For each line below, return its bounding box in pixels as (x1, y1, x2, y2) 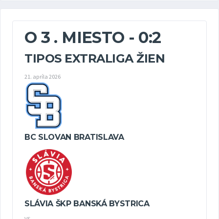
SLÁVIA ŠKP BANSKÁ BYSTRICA (24, 199, 150, 209)
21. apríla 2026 (24, 73, 61, 80)
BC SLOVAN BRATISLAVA (24, 132, 124, 142)
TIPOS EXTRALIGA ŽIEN (24, 51, 165, 66)
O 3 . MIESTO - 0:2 (24, 28, 161, 47)
